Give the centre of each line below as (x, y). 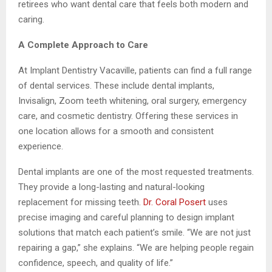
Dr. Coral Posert (175, 202)
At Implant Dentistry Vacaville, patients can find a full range (135, 71)
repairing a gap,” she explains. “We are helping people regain (136, 248)
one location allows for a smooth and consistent (116, 131)
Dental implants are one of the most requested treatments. (136, 172)
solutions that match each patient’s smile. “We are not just (134, 233)
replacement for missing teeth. (81, 202)
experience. (41, 147)
